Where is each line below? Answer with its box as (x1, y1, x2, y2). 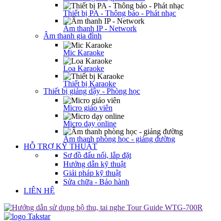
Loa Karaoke (63, 64, 104, 73)
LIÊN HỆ (24, 186, 55, 195)
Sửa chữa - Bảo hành (63, 177, 129, 186)
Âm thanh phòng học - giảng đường (63, 134, 175, 143)
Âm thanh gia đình (43, 31, 102, 40)
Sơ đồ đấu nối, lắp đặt (63, 150, 131, 159)
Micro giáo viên (63, 104, 112, 112)
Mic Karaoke (63, 48, 104, 57)
